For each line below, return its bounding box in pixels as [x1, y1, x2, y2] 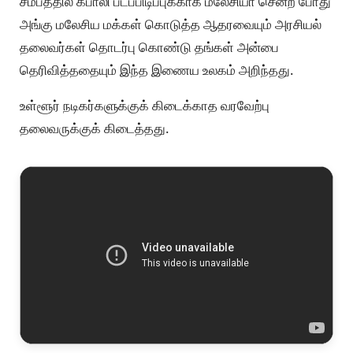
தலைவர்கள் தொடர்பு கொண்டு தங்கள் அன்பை [20, 37, 279, 56]
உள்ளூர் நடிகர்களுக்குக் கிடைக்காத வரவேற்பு [20, 96, 269, 115]
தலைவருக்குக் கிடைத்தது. [20, 119, 173, 138]
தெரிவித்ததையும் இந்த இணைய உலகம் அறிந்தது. [20, 60, 297, 79]
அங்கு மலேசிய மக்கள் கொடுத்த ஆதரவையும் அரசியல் [20, 14, 321, 33]
